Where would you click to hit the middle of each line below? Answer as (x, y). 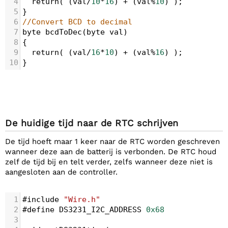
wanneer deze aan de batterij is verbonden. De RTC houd (111, 152)
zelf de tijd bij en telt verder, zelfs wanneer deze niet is (109, 162)
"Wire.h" (82, 199)
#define (38, 210)
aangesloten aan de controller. (61, 172)
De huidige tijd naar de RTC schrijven (92, 123)
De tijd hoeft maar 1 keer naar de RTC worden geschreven (112, 141)
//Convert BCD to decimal (77, 22)
